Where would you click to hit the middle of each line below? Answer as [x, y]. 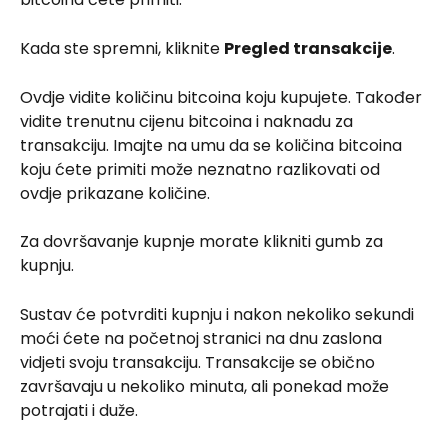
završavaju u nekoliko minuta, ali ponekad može [206, 386]
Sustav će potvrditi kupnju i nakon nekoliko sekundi [219, 314]
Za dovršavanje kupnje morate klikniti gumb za [203, 242]
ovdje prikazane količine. [115, 193]
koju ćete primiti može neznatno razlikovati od [202, 169]
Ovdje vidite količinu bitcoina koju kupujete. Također [223, 97]
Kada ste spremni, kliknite [122, 48]
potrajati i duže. [79, 410]
